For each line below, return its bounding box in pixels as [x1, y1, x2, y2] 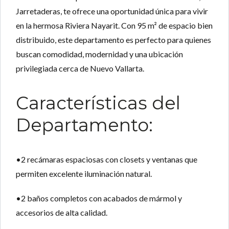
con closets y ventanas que [104, 154, 197, 165]
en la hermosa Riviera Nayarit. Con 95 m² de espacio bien [16, 20, 213, 31]
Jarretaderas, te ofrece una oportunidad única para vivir [16, 6, 208, 16]
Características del [16, 92, 180, 114]
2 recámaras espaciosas [21, 154, 104, 165]
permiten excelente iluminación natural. [16, 169, 152, 179]
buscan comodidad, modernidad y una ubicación [16, 49, 183, 59]
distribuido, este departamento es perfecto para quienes [16, 35, 211, 45]
